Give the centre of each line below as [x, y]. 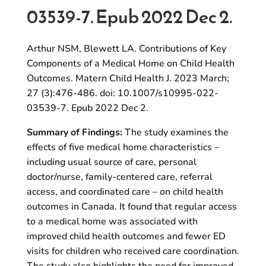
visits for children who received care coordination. [133, 251]
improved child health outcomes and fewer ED [126, 236]
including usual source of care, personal [111, 162]
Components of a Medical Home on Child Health [130, 64]
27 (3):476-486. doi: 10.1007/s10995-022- [122, 93]
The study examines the [175, 132]
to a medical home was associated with [112, 221]
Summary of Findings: [74, 132]
